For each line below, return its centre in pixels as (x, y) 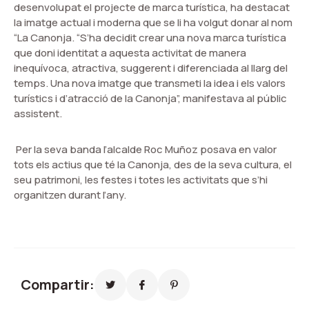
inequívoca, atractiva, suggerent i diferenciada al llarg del (151, 68)
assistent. (38, 113)
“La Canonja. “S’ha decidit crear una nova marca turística (150, 37)
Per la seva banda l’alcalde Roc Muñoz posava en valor (145, 149)
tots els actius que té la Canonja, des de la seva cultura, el (153, 164)
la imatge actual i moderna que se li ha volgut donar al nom (153, 22)
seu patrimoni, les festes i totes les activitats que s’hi (141, 179)
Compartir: (58, 284)
